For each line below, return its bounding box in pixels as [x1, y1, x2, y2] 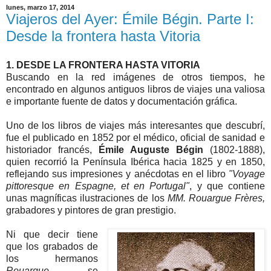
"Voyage [229, 169, 265, 180]
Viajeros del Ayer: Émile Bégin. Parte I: [6, 11, 254, 28]
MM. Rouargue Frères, [164, 193, 266, 204]
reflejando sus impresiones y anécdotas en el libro [6, 169, 229, 180]
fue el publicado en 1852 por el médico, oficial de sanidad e [6, 132, 265, 143]
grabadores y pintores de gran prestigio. [6, 205, 176, 216]
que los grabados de [6, 241, 99, 252]
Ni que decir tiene [6, 229, 99, 240]
